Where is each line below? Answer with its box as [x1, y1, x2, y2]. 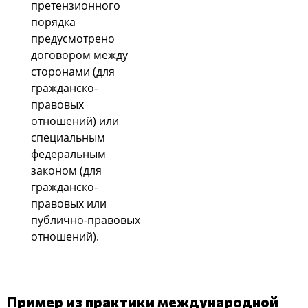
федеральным [31, 146, 106, 162]
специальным [31, 129, 105, 145]
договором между [31, 47, 128, 63]
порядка [31, 14, 76, 30]
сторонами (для [31, 63, 115, 79]
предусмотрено [31, 30, 115, 46]
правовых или [31, 195, 107, 211]
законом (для [31, 162, 102, 178]
